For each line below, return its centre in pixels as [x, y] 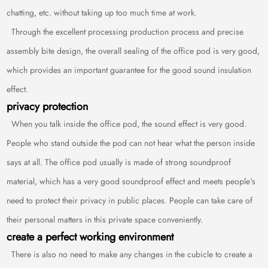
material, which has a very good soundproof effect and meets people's [131, 181]
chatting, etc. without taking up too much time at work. [102, 13]
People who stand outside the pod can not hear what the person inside [131, 143]
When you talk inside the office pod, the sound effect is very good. [127, 124]
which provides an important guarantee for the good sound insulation [129, 70]
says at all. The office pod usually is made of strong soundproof [119, 162]
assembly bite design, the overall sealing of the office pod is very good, [133, 51]
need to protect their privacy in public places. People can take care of [130, 200]
